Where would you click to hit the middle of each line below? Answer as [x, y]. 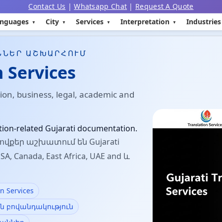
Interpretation [145, 22]
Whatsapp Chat [101, 6]
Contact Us [47, 6]
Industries [204, 22]
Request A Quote [165, 6]
